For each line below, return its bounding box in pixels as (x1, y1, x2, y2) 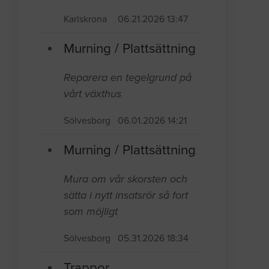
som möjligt (64, 204, 118, 218)
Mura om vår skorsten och (64, 172, 188, 186)
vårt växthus (64, 86, 122, 100)
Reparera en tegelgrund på (64, 70, 192, 84)
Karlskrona (64, 13, 107, 25)
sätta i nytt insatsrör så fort (64, 188, 189, 202)
